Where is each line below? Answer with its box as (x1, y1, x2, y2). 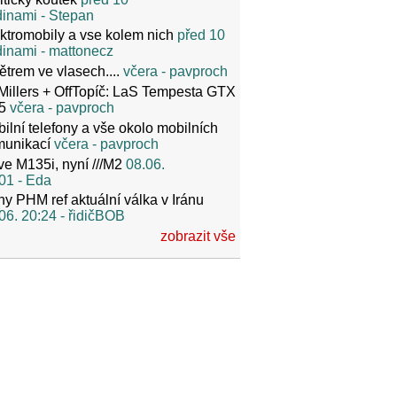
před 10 (177, 27, 225, 43)
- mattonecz (37, 43, 113, 59)
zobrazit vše (160, 229, 236, 245)
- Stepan (37, 7, 94, 23)
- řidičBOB (57, 208, 125, 224)
